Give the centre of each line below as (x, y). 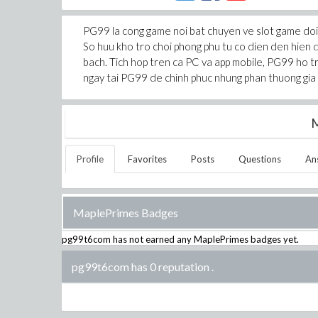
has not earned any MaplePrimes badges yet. (205, 239)
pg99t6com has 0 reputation (141, 267)
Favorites (147, 159)
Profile (90, 159)
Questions (260, 159)
